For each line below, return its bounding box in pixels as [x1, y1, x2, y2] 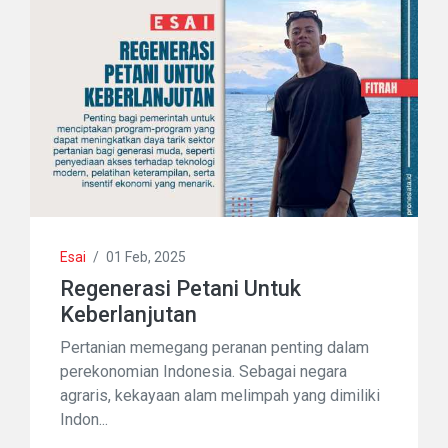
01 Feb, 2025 [106, 248, 186, 265]
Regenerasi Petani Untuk [60, 275, 301, 301]
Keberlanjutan [60, 301, 197, 327]
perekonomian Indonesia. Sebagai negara [60, 361, 347, 381]
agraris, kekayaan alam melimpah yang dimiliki [60, 385, 380, 405]
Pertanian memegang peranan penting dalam [60, 337, 369, 357]
